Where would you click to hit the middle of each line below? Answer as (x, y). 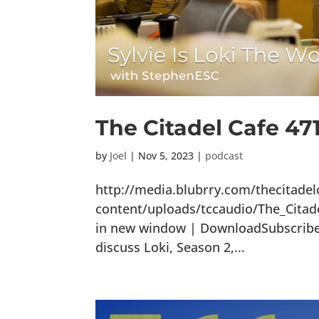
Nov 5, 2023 (166, 156)
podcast (224, 156)
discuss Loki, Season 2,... (171, 247)
